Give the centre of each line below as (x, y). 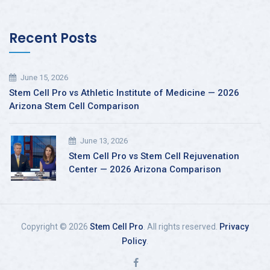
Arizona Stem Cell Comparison (74, 106)
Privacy (234, 227)
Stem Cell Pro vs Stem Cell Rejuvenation (154, 156)
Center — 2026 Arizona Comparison (145, 170)
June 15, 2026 (44, 78)
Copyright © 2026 (55, 227)
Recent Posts (53, 39)
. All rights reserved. (181, 227)
